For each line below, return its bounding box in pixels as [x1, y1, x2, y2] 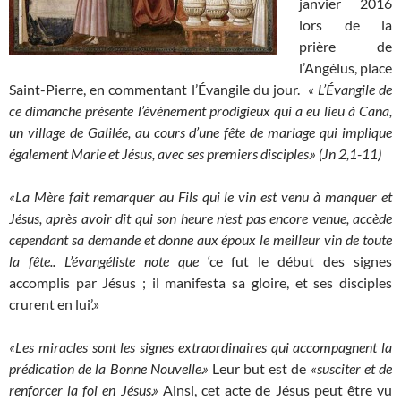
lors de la [299, 16, 392, 34]
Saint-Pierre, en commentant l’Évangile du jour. [9, 81, 304, 98]
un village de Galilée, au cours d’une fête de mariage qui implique [9, 124, 392, 141]
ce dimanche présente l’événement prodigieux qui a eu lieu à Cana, [9, 102, 392, 120]
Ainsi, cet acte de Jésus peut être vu [158, 381, 393, 399]
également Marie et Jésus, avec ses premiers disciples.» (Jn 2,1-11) [9, 145, 381, 163]
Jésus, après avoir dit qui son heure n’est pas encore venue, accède [9, 209, 392, 227]
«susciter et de [310, 360, 393, 378]
